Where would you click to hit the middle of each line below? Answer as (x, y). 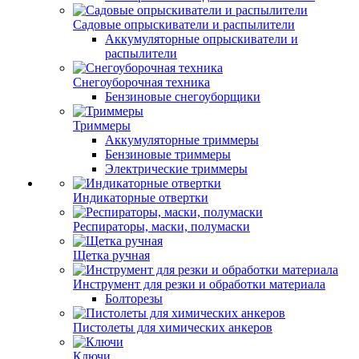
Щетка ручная (111, 255)
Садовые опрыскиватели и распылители (184, 24)
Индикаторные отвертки (141, 198)
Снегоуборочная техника (141, 82)
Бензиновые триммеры (168, 154)
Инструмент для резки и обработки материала (199, 284)
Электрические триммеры (176, 169)
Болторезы (134, 298)
